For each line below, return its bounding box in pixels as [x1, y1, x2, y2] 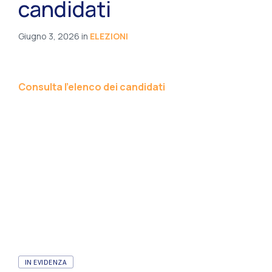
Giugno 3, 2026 [18, 30, 81, 42]
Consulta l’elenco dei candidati [18, 80, 167, 93]
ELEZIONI [90, 30, 128, 42]
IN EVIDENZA [25, 257, 67, 267]
